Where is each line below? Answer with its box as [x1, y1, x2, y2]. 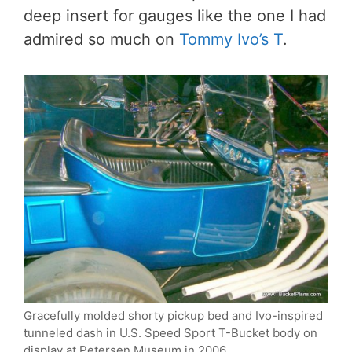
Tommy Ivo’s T [179, 29, 283, 49]
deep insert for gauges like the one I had [24, 5, 326, 25]
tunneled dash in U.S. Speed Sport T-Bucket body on [24, 324, 317, 340]
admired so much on [24, 29, 179, 49]
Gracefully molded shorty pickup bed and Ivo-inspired [24, 307, 323, 323]
